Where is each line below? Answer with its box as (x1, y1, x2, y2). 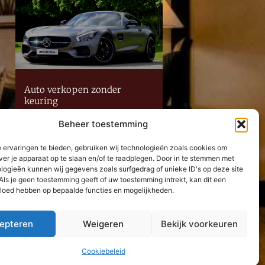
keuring (24, 95, 59, 107)
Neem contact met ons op (28, 140, 141, 151)
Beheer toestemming (59, 118, 148, 130)
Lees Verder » (24, 113, 71, 122)
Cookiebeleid (81, 247, 125, 256)
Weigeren (83, 218, 124, 230)
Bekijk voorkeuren (160, 218, 238, 230)
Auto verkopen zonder (24, 84, 122, 96)
